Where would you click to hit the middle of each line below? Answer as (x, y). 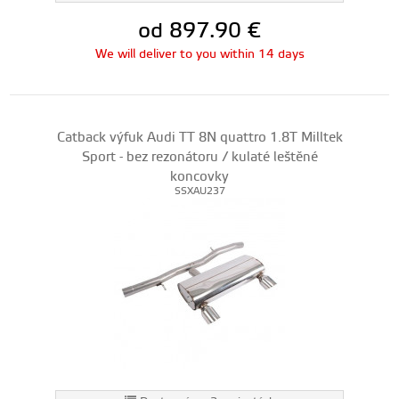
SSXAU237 (199, 191)
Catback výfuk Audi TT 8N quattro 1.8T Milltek (199, 138)
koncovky (199, 177)
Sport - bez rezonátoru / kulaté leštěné (199, 157)
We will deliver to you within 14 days (199, 54)
